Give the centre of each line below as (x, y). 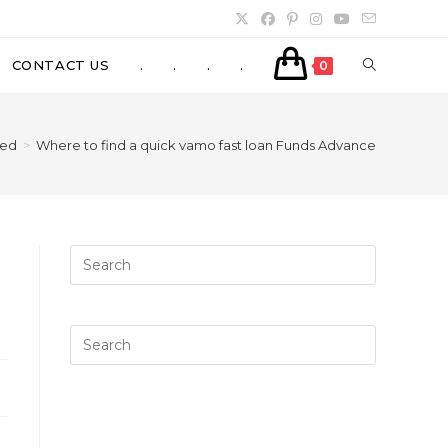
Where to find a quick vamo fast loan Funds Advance (206, 144)
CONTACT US (60, 65)
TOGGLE (393, 65)
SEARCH (394, 175)
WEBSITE (397, 120)
